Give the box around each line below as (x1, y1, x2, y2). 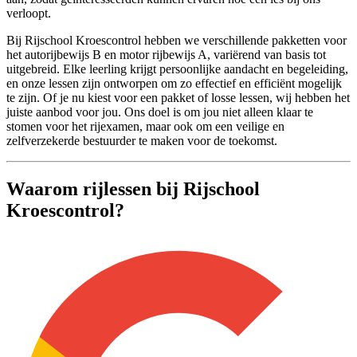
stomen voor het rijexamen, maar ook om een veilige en (6, 119, 284, 133)
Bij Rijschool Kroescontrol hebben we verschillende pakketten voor (6, 33, 347, 47)
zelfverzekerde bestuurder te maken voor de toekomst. (6, 133, 277, 147)
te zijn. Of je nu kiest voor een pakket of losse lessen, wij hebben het (6, 90, 350, 104)
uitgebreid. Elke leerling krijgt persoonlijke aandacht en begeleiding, (6, 61, 348, 76)
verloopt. (6, 6, 51, 20)
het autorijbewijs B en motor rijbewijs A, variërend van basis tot (6, 47, 326, 61)
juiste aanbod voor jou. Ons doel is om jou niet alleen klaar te (6, 104, 313, 119)
